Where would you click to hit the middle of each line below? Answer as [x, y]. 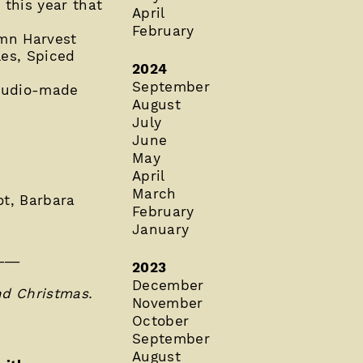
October [160, 320]
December [168, 285]
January [160, 229]
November [167, 303]
